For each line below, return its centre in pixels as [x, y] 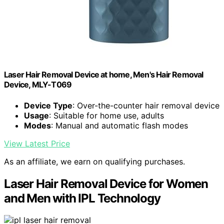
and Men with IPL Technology [82, 198]
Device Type [48, 105]
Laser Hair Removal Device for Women [106, 183]
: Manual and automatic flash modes [119, 125]
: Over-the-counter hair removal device [146, 105]
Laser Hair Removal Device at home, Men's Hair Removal [104, 75]
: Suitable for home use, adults [106, 115]
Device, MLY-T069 [38, 85]
